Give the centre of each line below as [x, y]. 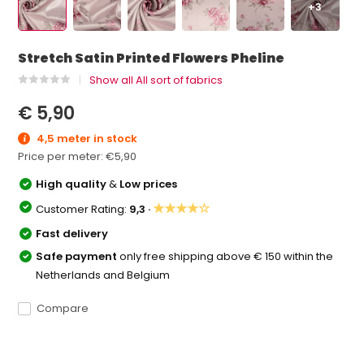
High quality [73, 184]
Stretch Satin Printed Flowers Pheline [152, 58]
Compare [63, 308]
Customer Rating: [83, 209]
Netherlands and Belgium [103, 275]
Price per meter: [62, 156]
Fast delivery [72, 233]
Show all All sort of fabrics [156, 80]
